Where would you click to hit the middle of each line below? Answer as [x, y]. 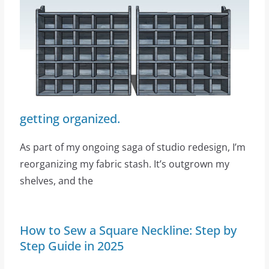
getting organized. [70, 119]
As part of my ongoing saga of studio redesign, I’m [132, 147]
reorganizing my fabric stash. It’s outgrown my [124, 164]
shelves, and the [56, 181]
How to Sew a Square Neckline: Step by [128, 231]
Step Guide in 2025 [71, 246]
